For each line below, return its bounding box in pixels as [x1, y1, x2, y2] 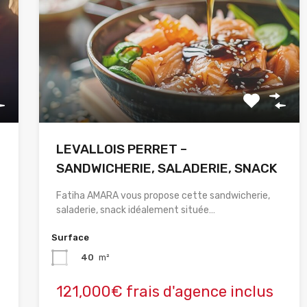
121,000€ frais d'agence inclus [56, 282, 273, 302]
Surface [51, 232, 89, 243]
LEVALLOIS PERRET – [56, 141, 187, 158]
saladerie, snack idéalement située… [56, 204, 215, 217]
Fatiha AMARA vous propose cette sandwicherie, [56, 190, 270, 202]
